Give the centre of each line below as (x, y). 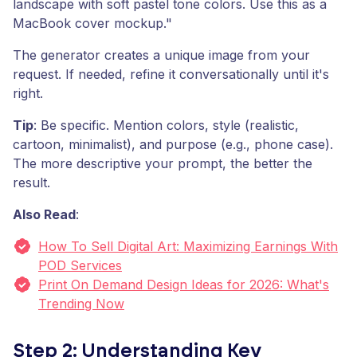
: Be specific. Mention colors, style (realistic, (166, 125)
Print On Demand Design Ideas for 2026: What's (184, 284)
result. (31, 182)
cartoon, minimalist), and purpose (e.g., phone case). (173, 144)
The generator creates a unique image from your (161, 55)
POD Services (80, 265)
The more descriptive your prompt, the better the (163, 163)
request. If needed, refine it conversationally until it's (171, 74)
